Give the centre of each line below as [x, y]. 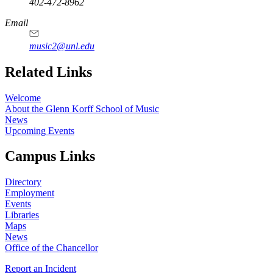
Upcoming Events [40, 130]
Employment [30, 193]
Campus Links [50, 156]
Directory [23, 182]
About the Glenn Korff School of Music [82, 108]
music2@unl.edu [62, 46]
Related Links [48, 72]
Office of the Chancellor [51, 248]
